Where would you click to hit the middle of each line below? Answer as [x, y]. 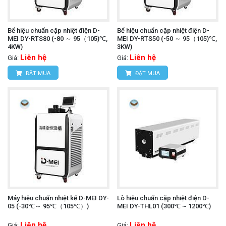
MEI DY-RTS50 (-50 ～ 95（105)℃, [167, 39]
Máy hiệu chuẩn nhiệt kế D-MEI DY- [58, 198]
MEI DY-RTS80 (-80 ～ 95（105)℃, [58, 39]
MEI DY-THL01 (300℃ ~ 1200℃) [164, 206]
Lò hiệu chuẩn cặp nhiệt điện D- [163, 198]
